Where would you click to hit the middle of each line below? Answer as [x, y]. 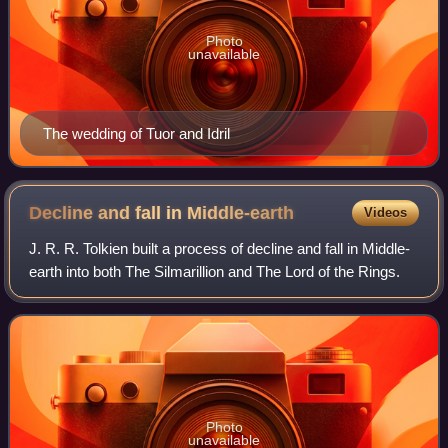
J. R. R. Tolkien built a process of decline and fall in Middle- [220, 248]
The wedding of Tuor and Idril [136, 133]
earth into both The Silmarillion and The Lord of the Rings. [215, 271]
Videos [385, 212]
